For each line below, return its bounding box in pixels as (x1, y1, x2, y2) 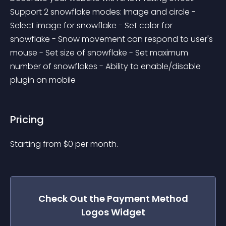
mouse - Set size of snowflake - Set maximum (10, 47, 190, 59)
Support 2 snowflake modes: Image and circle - (10, 6, 198, 18)
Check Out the (38, 192, 107, 205)
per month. (75, 138, 118, 150)
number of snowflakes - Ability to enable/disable (10, 61, 203, 72)
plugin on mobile (10, 74, 76, 86)
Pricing (10, 112, 44, 127)
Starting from (10, 138, 64, 150)
